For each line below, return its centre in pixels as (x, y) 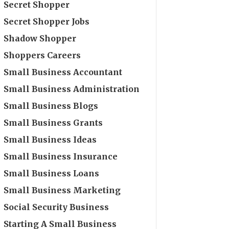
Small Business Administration (72, 89)
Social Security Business (56, 207)
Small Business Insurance (61, 156)
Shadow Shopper (40, 38)
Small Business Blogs (51, 106)
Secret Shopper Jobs (47, 21)
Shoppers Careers (42, 55)
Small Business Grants (53, 122)
